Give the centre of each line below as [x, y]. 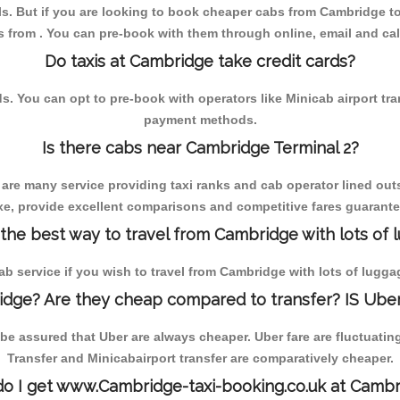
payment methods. [200, 119]
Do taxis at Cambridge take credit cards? [200, 61]
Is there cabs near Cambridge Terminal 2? [200, 147]
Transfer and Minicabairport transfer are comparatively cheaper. [200, 358]
